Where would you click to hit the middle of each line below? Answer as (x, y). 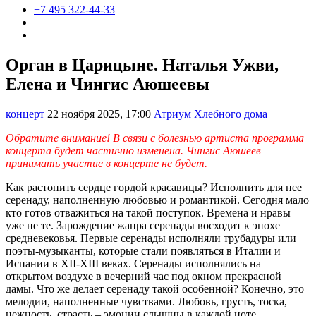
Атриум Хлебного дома (211, 114)
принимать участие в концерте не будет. (107, 163)
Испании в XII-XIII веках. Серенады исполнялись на (133, 263)
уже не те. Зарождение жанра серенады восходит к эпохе (143, 225)
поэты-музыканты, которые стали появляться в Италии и (143, 250)
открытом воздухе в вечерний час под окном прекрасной (144, 276)
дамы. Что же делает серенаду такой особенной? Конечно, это (155, 288)
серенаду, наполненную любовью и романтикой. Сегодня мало (157, 200)
